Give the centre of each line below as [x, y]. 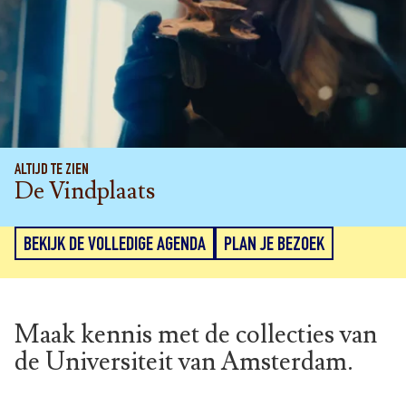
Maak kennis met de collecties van [196, 335]
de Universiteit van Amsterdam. [184, 362]
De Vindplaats [85, 192]
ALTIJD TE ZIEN [52, 171]
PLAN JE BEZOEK [274, 246]
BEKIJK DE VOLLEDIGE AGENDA [115, 246]
